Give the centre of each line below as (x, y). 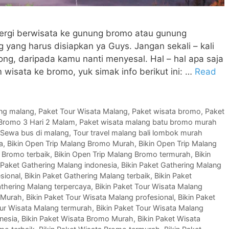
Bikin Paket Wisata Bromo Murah (77, 219)
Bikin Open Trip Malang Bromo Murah (71, 144)
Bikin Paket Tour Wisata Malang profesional (100, 197)
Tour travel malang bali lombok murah (138, 133)
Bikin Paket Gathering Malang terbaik (87, 176)
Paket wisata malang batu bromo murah (148, 122)
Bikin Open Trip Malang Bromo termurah (122, 154)
